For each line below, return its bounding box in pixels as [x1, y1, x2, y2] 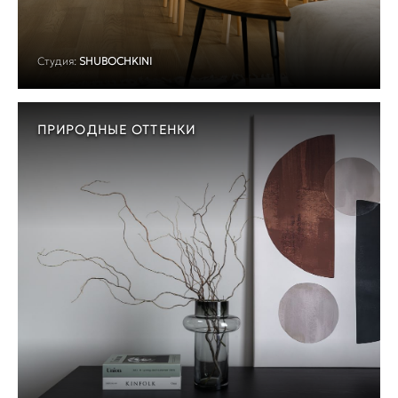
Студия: [37, 54, 76, 68]
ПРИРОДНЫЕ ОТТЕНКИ [37, 122, 196, 139]
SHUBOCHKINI [79, 54, 152, 68]
